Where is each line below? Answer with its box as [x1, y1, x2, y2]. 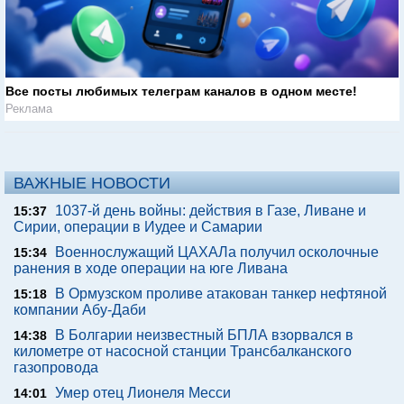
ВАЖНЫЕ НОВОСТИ [14, 174, 170, 193]
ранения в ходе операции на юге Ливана [14, 261, 288, 277]
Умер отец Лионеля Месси [55, 385, 231, 401]
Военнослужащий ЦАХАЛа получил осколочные [55, 244, 379, 261]
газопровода [14, 360, 98, 376]
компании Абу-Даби [14, 302, 146, 318]
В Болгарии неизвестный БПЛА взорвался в [55, 327, 353, 344]
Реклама [5, 102, 52, 116]
